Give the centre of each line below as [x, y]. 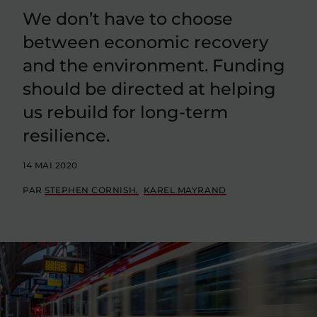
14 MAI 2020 [50, 165]
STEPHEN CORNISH [91, 190]
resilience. [66, 136]
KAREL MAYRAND [185, 190]
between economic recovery [145, 42]
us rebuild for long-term [125, 112]
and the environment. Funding [154, 65]
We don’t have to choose [128, 19]
